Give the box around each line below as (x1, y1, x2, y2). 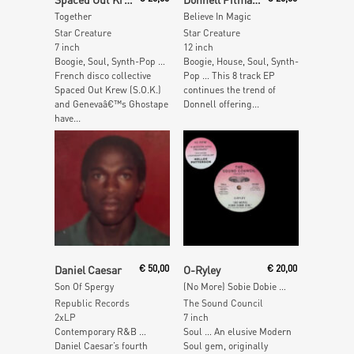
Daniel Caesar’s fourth (55, 340, 148, 352)
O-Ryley (183, 262, 220, 277)
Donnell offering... (183, 97, 259, 110)
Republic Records (55, 297, 130, 310)
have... (55, 111, 81, 124)
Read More (89, 255, 135, 268)
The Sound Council (183, 297, 263, 310)
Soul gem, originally (183, 340, 268, 352)
